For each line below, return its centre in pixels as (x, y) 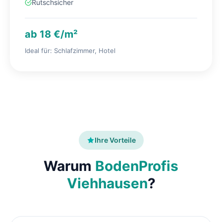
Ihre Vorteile (115, 140)
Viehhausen (107, 184)
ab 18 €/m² (51, 34)
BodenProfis (137, 166)
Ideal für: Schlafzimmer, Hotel (70, 51)
